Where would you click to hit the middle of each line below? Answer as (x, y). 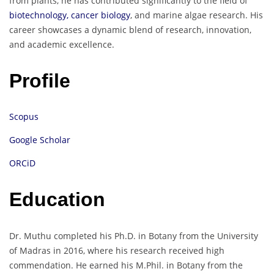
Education (57, 199)
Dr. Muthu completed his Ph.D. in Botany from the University (134, 235)
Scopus (24, 117)
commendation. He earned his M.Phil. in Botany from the (126, 265)
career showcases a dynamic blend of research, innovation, (130, 30)
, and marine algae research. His (197, 15)
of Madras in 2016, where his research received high (117, 250)
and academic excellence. (62, 45)
